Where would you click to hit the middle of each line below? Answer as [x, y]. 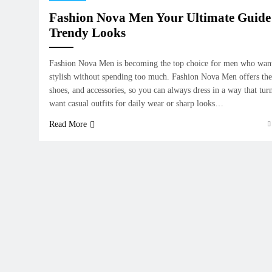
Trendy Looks [87, 33]
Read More [68, 124]
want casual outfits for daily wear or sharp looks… [136, 104]
